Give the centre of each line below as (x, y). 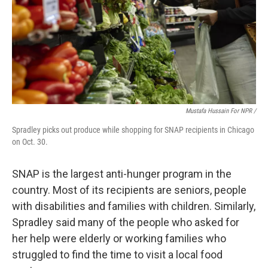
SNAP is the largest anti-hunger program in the (122, 174)
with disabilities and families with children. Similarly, (134, 206)
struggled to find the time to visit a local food (117, 255)
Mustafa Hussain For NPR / (221, 111)
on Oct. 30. (30, 142)
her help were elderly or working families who (119, 238)
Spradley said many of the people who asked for (126, 222)
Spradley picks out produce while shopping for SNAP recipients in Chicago (133, 130)
